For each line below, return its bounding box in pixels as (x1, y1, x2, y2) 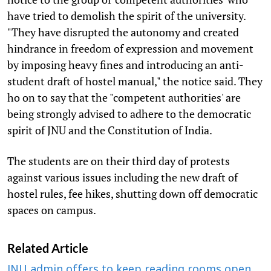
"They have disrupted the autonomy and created (7, 24, 239, 39)
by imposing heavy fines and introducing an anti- (7, 57, 244, 72)
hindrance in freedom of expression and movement (7, 41, 253, 56)
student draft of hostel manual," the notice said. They (7, 73, 263, 88)
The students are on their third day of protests (7, 153, 230, 168)
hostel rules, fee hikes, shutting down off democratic (7, 186, 258, 201)
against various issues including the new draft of (7, 169, 238, 184)
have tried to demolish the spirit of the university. (7, 8, 246, 23)
